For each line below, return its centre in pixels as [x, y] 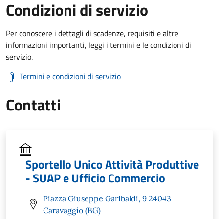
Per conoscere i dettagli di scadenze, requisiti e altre [92, 33]
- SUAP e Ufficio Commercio [95, 178]
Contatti [33, 104]
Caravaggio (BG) [72, 210]
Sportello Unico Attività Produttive [112, 164]
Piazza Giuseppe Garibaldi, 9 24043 [107, 198]
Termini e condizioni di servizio [70, 76]
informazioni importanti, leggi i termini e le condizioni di [99, 45]
